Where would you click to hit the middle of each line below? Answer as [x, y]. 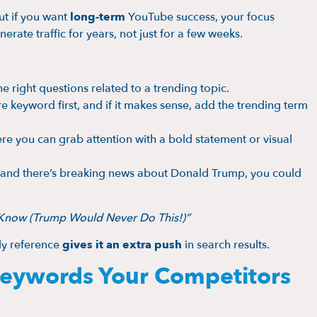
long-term [98, 17]
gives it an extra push [122, 244]
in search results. [226, 244]
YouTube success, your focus [200, 17]
